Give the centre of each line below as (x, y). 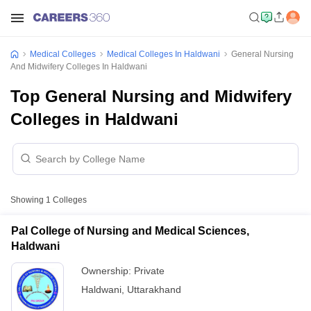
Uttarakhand (154, 289)
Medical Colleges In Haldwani (163, 54)
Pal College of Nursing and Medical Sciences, (130, 231)
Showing (28, 200)
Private (149, 271)
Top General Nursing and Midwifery (151, 96)
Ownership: (108, 271)
